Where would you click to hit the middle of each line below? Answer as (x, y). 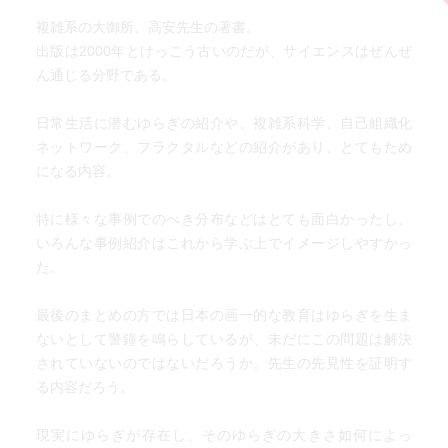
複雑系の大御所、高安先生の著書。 (147, 27)
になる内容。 (77, 171)
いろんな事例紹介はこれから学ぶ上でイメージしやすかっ (224, 243)
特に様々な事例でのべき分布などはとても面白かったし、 (224, 219)
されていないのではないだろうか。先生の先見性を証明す (224, 363)
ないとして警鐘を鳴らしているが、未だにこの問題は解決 (224, 339)
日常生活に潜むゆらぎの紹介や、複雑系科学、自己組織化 (224, 123)
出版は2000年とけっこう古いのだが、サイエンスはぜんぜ (224, 51)
